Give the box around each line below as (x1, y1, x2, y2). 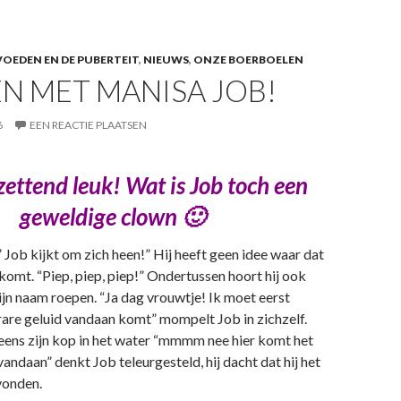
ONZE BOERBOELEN (193, 53, 303, 66)
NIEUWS (143, 53, 189, 66)
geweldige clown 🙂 (19, 202, 205, 231)
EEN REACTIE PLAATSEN (30, 118, 147, 132)
